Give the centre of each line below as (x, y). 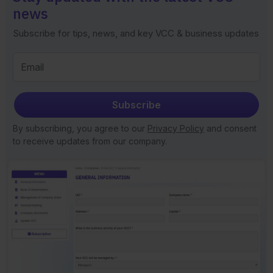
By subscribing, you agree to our (80, 129)
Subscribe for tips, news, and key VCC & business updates (136, 34)
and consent (230, 129)
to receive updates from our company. (90, 141)
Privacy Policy (175, 129)
